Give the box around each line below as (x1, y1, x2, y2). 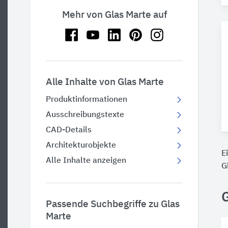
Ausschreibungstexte (46, 111, 124, 119)
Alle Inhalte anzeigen (46, 157, 126, 165)
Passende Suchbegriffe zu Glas (46, 199, 180, 209)
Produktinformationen (46, 96, 127, 104)
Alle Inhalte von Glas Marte (46, 77, 164, 87)
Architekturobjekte (46, 141, 116, 150)
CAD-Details (46, 126, 92, 134)
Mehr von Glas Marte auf (62, 10, 167, 20)
